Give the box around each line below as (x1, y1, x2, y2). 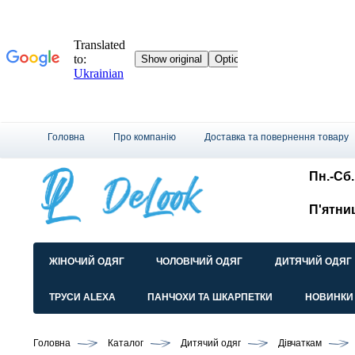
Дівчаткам (278, 338, 322, 349)
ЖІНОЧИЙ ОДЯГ (48, 256, 124, 268)
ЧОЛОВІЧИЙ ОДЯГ (156, 256, 243, 268)
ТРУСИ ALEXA (48, 292, 116, 303)
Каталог (108, 338, 143, 349)
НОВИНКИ (304, 292, 353, 303)
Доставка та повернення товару (204, 132, 349, 143)
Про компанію (113, 132, 176, 143)
